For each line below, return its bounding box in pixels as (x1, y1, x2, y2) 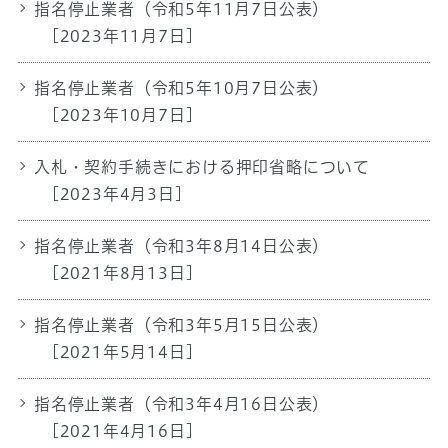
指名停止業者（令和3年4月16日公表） (33, 395, 330, 412)
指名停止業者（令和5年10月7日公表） (33, 79, 330, 96)
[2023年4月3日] (45, 185, 184, 202)
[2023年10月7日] (45, 106, 195, 123)
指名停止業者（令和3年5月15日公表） (33, 316, 330, 333)
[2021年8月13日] (45, 264, 195, 281)
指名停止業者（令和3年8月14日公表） (33, 237, 330, 254)
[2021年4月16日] (45, 422, 195, 439)
